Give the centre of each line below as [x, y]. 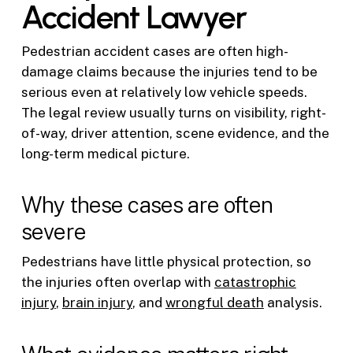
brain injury [97, 303]
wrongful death [214, 303]
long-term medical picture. [105, 153]
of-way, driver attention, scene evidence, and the [175, 133]
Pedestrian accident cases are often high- [154, 51]
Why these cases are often [147, 205]
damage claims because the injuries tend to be [169, 71]
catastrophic [255, 282]
